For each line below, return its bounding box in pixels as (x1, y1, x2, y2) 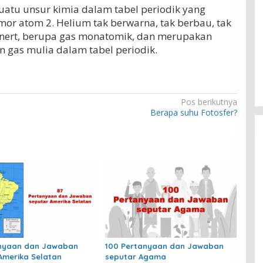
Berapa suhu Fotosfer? (150, 107, 237, 119)
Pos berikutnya (180, 96, 237, 108)
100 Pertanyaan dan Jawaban (104, 241, 224, 251)
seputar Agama (104, 251, 166, 261)
